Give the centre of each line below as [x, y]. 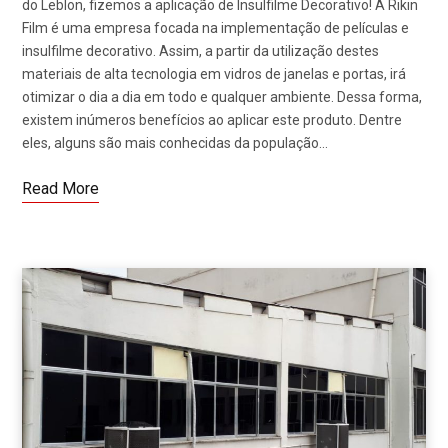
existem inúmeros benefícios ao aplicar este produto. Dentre [212, 120]
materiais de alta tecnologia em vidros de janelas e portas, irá [214, 74]
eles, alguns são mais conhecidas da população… [175, 143]
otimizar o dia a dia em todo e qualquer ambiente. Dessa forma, [222, 97]
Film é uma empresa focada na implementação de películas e [215, 28]
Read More [60, 189]
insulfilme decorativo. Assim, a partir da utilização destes [200, 51]
